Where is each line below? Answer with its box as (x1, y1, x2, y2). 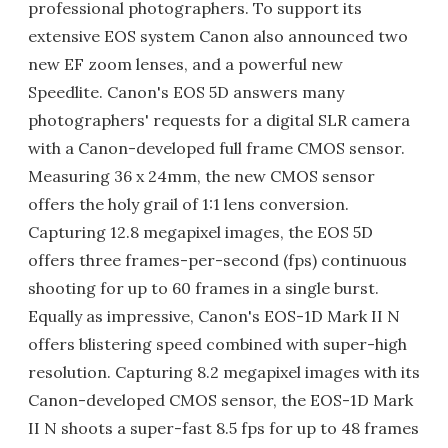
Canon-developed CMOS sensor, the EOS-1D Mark (28, 390, 413, 410)
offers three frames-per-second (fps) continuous (28, 250, 407, 270)
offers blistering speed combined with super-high (28, 334, 407, 354)
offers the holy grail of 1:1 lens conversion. (28, 194, 349, 214)
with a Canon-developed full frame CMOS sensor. (28, 138, 405, 158)
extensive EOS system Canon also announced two (28, 26, 408, 46)
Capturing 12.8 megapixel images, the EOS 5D (28, 222, 373, 242)
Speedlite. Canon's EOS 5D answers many (28, 82, 344, 102)
